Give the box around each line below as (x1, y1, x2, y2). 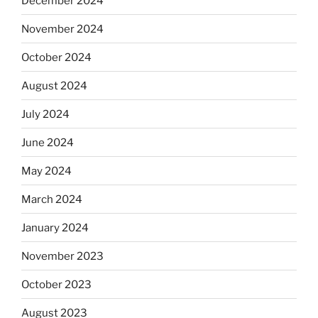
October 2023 (21, 278, 92, 291)
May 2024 (21, 164, 72, 177)
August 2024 (21, 79, 87, 92)
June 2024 (21, 136, 74, 149)
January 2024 (21, 221, 89, 234)
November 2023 (21, 249, 104, 263)
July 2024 (21, 107, 70, 121)
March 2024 (21, 192, 82, 206)
